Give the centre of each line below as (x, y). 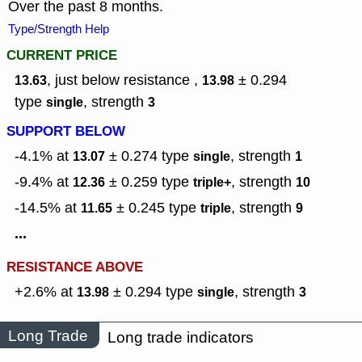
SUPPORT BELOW (66, 132)
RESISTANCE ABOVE (75, 267)
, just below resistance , (124, 80)
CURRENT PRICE (62, 56)
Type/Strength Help (59, 29)
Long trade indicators (181, 338)
